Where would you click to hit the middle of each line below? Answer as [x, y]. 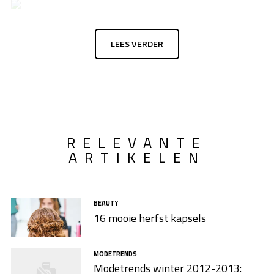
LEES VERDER [137, 44]
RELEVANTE [137, 142]
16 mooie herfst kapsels [150, 218]
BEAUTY [106, 203]
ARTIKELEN [137, 157]
